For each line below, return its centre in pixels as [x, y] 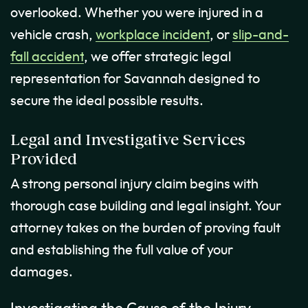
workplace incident [153, 35]
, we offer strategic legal [157, 57]
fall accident [47, 57]
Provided [44, 158]
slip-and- [261, 35]
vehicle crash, [53, 35]
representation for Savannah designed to [135, 79]
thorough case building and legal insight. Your [146, 207]
